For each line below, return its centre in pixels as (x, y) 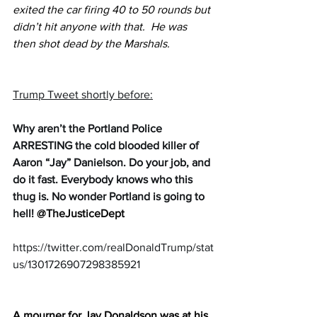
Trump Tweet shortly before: (83, 95)
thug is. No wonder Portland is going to (110, 197)
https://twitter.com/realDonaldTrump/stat (113, 248)
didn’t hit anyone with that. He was (101, 27)
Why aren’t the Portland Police (89, 129)
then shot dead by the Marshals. (91, 44)
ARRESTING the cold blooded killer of (107, 146)
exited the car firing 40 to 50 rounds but (113, 10)
